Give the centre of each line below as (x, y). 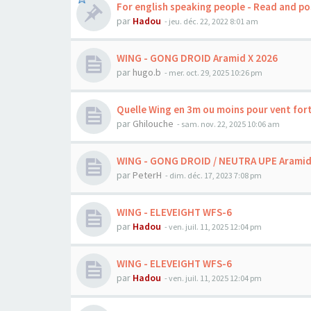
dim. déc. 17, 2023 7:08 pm (216, 175)
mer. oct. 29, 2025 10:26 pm (216, 73)
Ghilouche (153, 124)
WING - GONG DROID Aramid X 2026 (197, 58)
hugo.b (147, 72)
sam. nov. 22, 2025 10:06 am (230, 124)
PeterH (147, 175)
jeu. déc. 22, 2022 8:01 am (213, 21)
